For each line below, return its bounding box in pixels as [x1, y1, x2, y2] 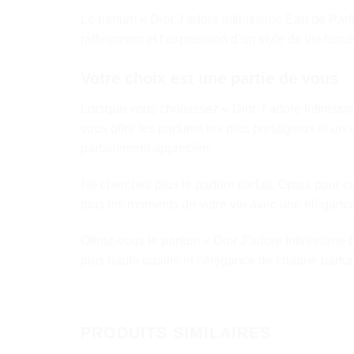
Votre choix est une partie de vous [81, 70, 338, 88]
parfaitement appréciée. [81, 141, 213, 156]
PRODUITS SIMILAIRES [81, 323, 271, 341]
